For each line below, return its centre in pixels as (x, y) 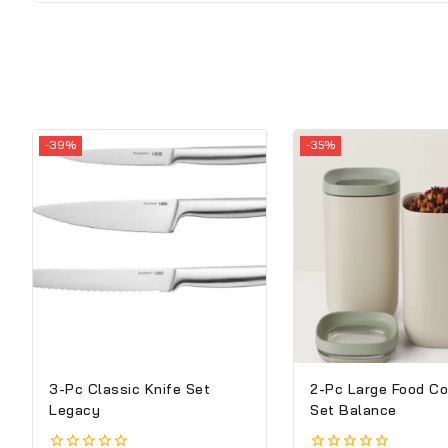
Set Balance (353, 409)
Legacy (74, 409)
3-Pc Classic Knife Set (129, 388)
